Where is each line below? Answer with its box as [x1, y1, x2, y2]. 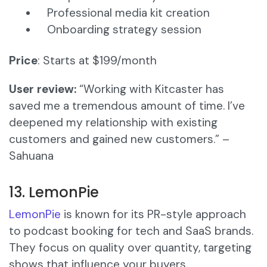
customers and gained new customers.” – [9, 132, 229, 147]
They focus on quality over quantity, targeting [9, 240, 252, 256]
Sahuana [9, 148, 54, 164]
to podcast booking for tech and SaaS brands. [9, 223, 253, 239]
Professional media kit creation [47, 5, 210, 21]
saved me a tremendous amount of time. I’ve [9, 98, 245, 114]
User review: [9, 82, 76, 97]
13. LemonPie [9, 182, 99, 203]
